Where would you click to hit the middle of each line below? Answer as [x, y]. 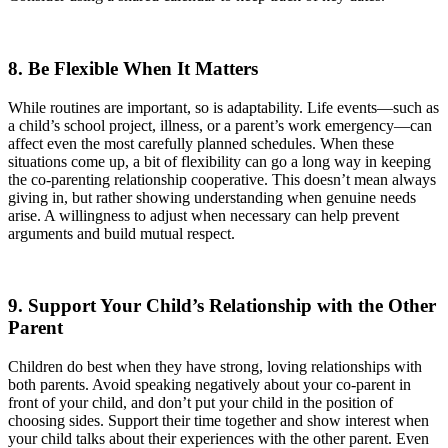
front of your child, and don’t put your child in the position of [200, 403]
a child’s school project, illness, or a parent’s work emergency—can [220, 125]
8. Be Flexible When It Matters [133, 68]
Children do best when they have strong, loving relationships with [215, 367]
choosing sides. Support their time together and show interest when [218, 421]
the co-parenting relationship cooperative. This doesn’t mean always [222, 179]
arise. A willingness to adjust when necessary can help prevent [203, 215]
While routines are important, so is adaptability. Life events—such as [223, 107]
